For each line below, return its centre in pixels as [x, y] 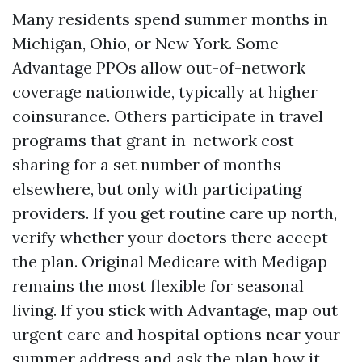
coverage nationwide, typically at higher [165, 92]
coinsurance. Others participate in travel [168, 116]
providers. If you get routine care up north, [175, 213]
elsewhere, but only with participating [157, 189]
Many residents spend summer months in [170, 19]
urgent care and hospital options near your [176, 334]
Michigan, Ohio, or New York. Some [145, 43]
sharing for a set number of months [147, 164]
